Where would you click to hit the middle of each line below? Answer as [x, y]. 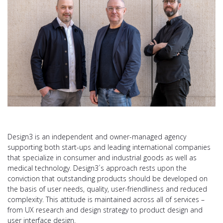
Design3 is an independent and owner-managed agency [97, 136]
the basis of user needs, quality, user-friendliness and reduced [107, 189]
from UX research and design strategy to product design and [105, 210]
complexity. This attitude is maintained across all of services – [106, 199]
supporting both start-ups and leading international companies [109, 147]
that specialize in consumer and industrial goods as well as [102, 157]
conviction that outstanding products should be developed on [108, 178]
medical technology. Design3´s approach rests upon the [97, 168]
